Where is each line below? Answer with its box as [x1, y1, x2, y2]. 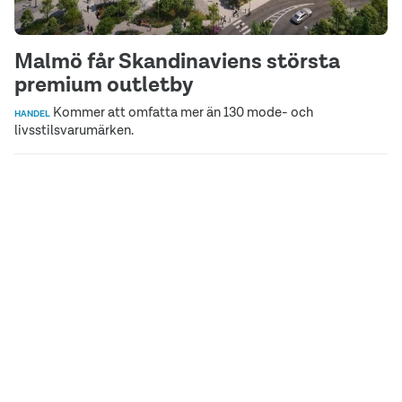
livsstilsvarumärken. [14, 121, 134, 139]
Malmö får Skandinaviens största [14, 47, 340, 75]
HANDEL [14, 108, 50, 120]
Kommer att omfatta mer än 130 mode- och [50, 103, 313, 121]
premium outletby [14, 70, 194, 99]
